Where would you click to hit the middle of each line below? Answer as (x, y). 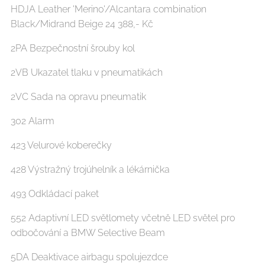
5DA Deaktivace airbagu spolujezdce (89, 257)
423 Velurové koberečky (61, 145)
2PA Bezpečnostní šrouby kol (73, 48)
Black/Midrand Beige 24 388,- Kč (82, 24)
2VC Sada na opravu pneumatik (78, 96)
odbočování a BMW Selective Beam (88, 232)
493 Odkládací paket (55, 193)
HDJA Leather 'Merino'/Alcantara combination (109, 9)
